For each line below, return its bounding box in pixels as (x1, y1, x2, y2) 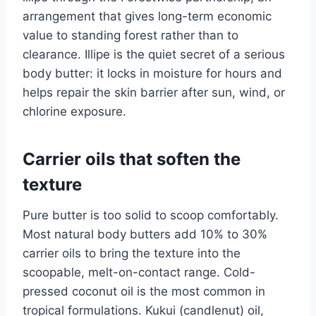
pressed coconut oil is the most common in (23, 284, 265, 298)
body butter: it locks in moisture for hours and (23, 66, 282, 80)
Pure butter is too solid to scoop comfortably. (23, 207, 279, 222)
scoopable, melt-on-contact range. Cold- (23, 265, 255, 279)
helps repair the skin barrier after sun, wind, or (23, 85, 285, 99)
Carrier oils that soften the (23, 148, 241, 169)
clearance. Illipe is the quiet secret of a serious (23, 47, 285, 61)
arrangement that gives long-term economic (23, 8, 272, 23)
